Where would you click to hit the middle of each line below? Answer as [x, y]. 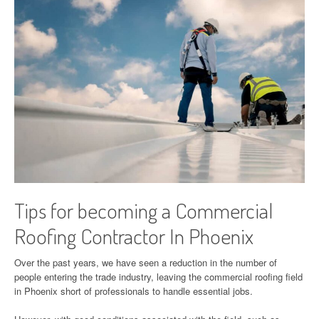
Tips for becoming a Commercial [143, 210]
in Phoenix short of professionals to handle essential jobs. [134, 291]
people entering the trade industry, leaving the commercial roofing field [158, 276]
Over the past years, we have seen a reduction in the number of [146, 262]
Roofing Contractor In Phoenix [134, 235]
